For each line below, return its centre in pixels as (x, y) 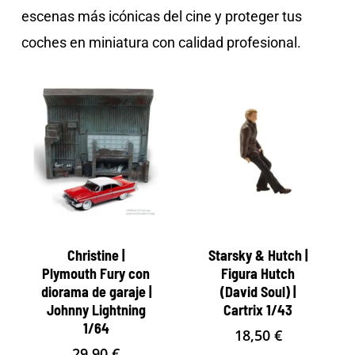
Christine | (96, 256)
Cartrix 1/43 (258, 310)
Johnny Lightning (96, 310)
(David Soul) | (258, 292)
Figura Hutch (258, 274)
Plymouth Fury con (96, 274)
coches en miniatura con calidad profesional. (161, 42)
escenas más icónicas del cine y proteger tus (161, 16)
